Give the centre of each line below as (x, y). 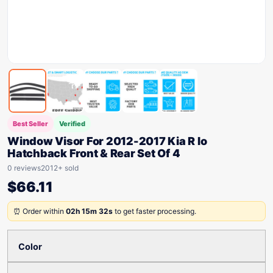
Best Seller (30, 124)
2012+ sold (60, 168)
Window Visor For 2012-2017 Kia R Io (107, 141)
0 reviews (24, 168)
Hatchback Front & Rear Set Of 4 (94, 153)
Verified (72, 124)
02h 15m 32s (89, 211)
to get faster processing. (154, 211)
